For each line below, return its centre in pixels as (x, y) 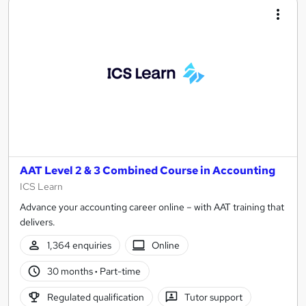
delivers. (38, 222)
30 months (71, 271)
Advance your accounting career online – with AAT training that (152, 207)
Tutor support (214, 297)
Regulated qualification (95, 297)
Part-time (119, 271)
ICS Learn (41, 187)
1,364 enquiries (79, 245)
